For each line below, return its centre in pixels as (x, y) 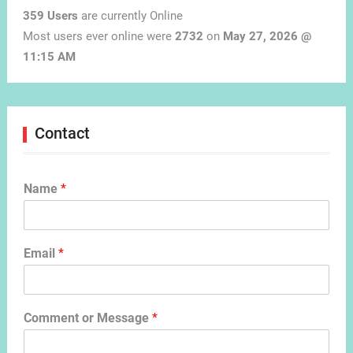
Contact (62, 134)
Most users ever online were (98, 37)
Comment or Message (87, 318)
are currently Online (130, 16)
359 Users (50, 16)
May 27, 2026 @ (267, 37)
